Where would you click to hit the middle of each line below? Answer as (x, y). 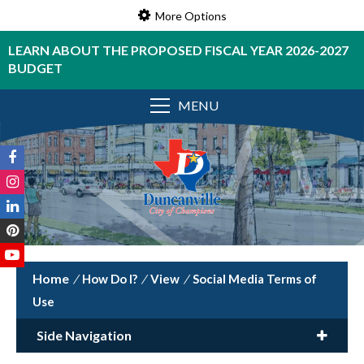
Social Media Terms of (255, 279)
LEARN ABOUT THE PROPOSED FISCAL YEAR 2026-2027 (178, 50)
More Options (191, 15)
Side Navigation (84, 335)
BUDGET (35, 68)
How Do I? (110, 279)
